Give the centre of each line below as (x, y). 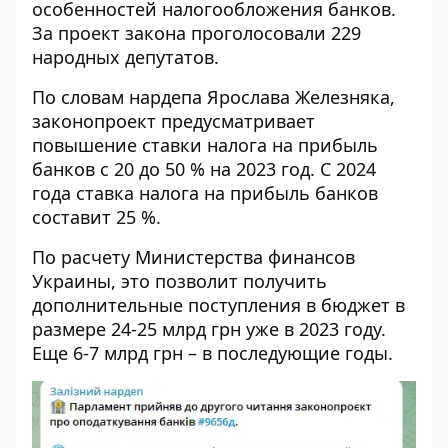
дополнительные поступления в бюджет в (218, 305)
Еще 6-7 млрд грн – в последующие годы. (212, 353)
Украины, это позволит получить (179, 281)
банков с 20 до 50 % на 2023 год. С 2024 (204, 169)
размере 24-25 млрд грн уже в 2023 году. (209, 329)
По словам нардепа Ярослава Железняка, (213, 97)
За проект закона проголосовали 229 (196, 33)
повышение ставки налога (149, 145)
